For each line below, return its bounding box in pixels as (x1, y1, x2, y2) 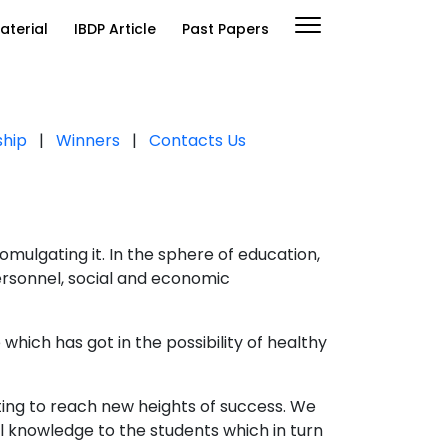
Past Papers (182, 19, 269, 40)
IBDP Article (74, 19, 156, 40)
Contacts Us (149, 129, 246, 153)
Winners (56, 129, 120, 153)
